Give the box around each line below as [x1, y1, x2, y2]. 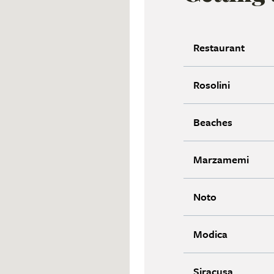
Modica [193, 226, 228, 242]
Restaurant [193, 39, 245, 55]
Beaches [193, 114, 232, 130]
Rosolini [193, 76, 230, 92]
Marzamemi [193, 151, 249, 167]
